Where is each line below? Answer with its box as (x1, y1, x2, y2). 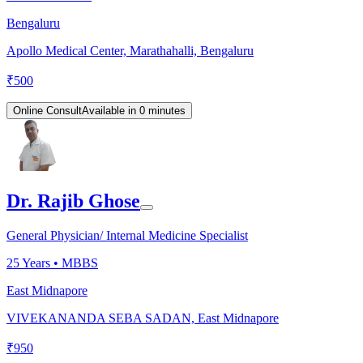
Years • (19, 255, 62, 270)
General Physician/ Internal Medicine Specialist (6, 228, 248, 242)
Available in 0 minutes (82, 104, 186, 117)
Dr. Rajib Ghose (6, 190, 140, 211)
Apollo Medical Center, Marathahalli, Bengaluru (6, 43, 254, 58)
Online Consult (13, 104, 82, 117)
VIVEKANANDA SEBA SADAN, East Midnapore (6, 310, 279, 325)
